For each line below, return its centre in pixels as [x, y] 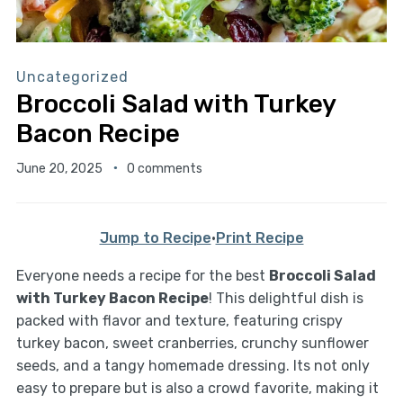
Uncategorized [72, 76]
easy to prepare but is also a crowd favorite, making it [197, 388]
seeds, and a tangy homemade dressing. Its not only [193, 365]
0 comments [164, 168]
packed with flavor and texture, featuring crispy [179, 320]
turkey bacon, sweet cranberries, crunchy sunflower [192, 343]
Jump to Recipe [155, 237]
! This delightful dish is [286, 298]
